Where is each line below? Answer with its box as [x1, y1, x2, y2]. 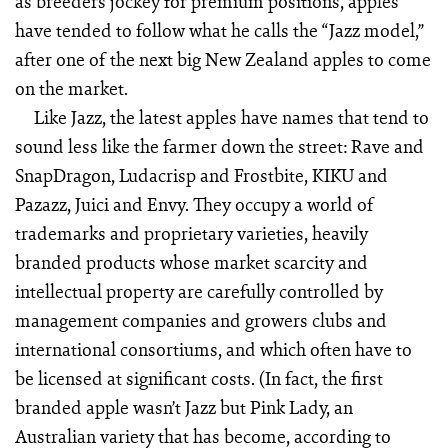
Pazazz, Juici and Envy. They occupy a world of [14, 191, 374, 218]
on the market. [14, 75, 128, 102]
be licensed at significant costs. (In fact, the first [14, 365, 383, 392]
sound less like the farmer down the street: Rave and [14, 133, 424, 160]
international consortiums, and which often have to [14, 336, 412, 363]
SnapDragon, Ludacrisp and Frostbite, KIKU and [14, 162, 388, 189]
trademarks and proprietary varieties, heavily [14, 220, 368, 247]
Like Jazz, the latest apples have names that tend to [34, 104, 430, 131]
